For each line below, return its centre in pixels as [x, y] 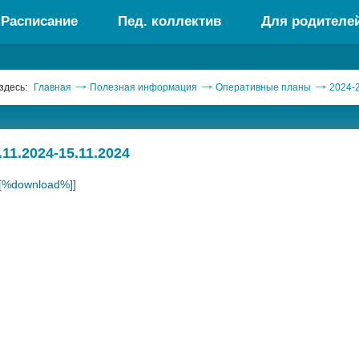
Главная [52, 87]
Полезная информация [143, 87]
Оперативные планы [263, 87]
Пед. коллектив [169, 21]
